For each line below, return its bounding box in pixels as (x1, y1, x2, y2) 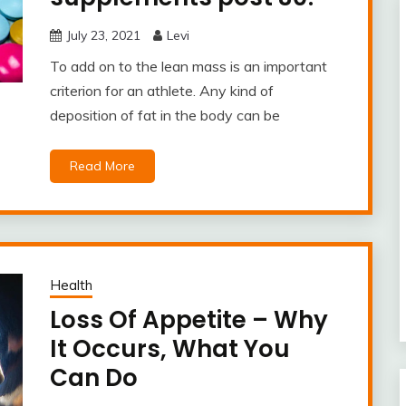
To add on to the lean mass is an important (49, 57, 327, 75)
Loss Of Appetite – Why (49, 304, 328, 336)
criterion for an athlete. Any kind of (49, 82, 274, 100)
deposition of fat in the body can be (49, 106, 280, 124)
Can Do (49, 362, 138, 394)
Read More (69, 158, 135, 174)
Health (49, 276, 92, 294)
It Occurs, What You (49, 333, 290, 365)
